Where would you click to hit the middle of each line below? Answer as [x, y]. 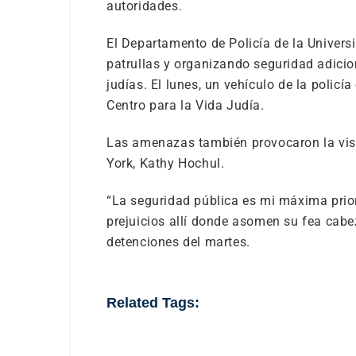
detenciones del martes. [178, 242]
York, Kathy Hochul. [166, 163]
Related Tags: [153, 303]
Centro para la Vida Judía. [186, 105]
